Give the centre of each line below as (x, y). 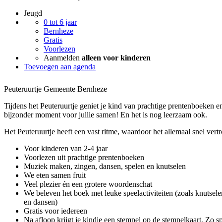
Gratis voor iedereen (55, 211)
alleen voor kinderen (116, 58)
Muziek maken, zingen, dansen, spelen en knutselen (105, 166)
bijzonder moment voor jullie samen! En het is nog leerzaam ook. (106, 114)
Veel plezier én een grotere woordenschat (88, 184)
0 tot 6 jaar (60, 22)
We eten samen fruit (55, 175)
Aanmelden (63, 58)
